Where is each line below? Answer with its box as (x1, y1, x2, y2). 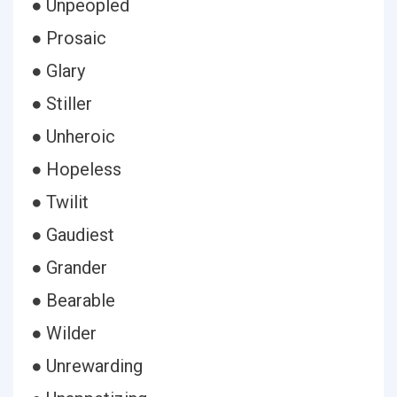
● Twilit (31, 191, 89, 213)
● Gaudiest (31, 224, 114, 245)
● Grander (31, 257, 107, 278)
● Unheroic (31, 126, 115, 147)
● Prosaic (31, 27, 106, 49)
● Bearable (31, 290, 115, 311)
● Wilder (31, 323, 97, 344)
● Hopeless (31, 159, 121, 180)
